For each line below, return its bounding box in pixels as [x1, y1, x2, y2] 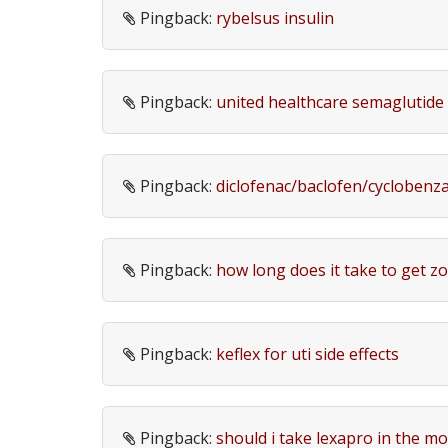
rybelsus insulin [216, 7, 334, 29]
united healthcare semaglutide [216, 91, 444, 113]
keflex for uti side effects [216, 343, 399, 365]
